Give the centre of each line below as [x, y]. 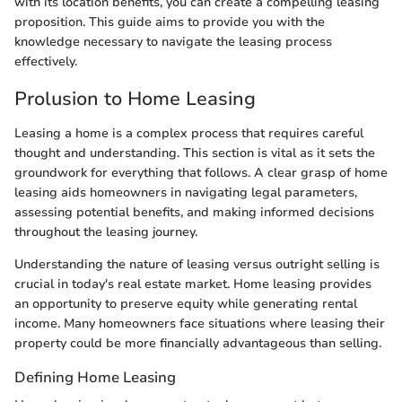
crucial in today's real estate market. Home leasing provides [193, 284]
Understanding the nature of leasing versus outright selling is [197, 264]
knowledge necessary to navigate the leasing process [173, 42]
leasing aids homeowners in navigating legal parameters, [186, 192]
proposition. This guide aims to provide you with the [170, 22]
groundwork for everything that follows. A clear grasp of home [201, 172]
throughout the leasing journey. [106, 232]
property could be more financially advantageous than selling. [198, 343]
